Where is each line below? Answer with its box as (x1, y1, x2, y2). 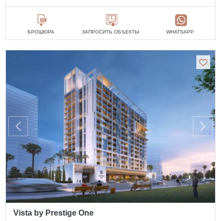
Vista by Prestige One (13, 209, 94, 217)
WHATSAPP (166, 29, 194, 35)
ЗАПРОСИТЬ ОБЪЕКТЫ (81, 29, 139, 35)
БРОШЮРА (27, 29, 54, 35)
